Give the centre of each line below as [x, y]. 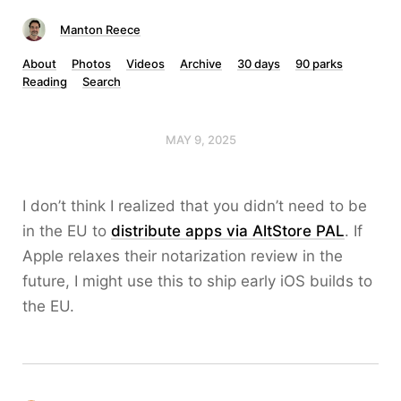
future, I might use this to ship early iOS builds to [197, 281]
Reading [45, 81]
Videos [145, 64]
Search [102, 81]
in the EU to [67, 231]
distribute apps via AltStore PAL [228, 231]
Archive [201, 64]
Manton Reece [100, 30]
